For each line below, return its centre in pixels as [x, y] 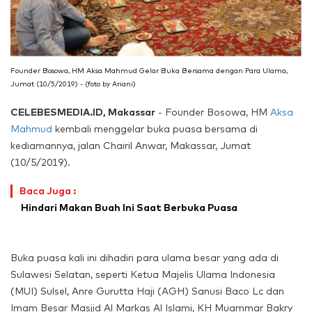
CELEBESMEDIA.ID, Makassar [83, 112]
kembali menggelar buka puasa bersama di [155, 129]
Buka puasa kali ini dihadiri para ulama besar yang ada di [145, 258]
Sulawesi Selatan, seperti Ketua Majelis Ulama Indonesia [143, 275]
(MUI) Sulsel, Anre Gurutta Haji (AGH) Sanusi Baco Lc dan [147, 291]
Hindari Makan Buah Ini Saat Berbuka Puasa [129, 208]
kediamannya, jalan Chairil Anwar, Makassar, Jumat [131, 146]
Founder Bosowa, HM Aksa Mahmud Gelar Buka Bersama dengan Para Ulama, [149, 71]
